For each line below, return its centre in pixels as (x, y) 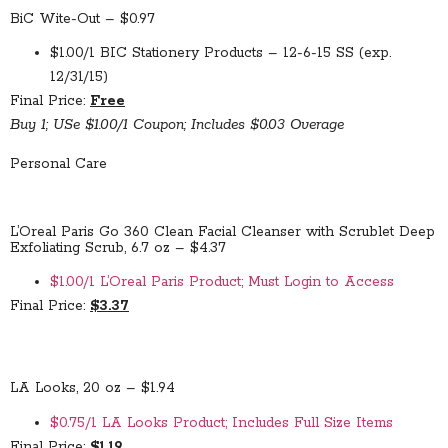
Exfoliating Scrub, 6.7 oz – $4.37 (118, 247)
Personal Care (58, 163)
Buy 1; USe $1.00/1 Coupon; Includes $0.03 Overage (177, 125)
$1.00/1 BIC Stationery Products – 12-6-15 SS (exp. (220, 53)
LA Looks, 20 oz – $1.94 (92, 388)
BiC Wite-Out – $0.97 (82, 18)
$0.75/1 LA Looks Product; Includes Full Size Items (221, 422)
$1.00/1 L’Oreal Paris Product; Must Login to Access (222, 281)
